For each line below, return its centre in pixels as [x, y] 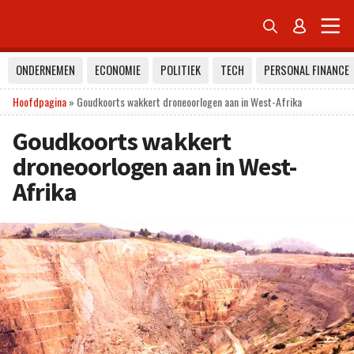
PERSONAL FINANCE [307, 70]
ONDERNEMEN [45, 70]
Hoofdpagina [40, 102]
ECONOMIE [118, 70]
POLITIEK [181, 70]
